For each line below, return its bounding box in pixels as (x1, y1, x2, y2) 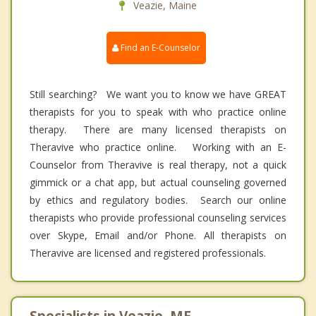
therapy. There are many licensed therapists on (30, 122, 286, 136)
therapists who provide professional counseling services (30, 210, 286, 224)
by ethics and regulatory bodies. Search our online (30, 193, 286, 207)
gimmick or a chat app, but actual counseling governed (30, 175, 286, 189)
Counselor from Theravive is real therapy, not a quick (30, 157, 286, 171)
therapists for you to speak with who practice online (30, 104, 286, 119)
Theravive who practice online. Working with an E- (30, 140, 286, 154)
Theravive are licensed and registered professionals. (30, 245, 266, 260)
